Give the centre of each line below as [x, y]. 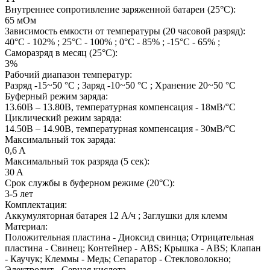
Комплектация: [36, 204]
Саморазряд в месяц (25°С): [61, 52]
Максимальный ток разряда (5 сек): [77, 161]
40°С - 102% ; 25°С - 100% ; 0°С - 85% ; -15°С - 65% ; [112, 42]
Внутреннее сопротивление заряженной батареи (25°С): [120, 9]
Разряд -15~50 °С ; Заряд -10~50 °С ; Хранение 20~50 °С [120, 85]
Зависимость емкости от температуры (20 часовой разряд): [125, 31]
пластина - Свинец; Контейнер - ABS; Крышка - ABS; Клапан [133, 248]
